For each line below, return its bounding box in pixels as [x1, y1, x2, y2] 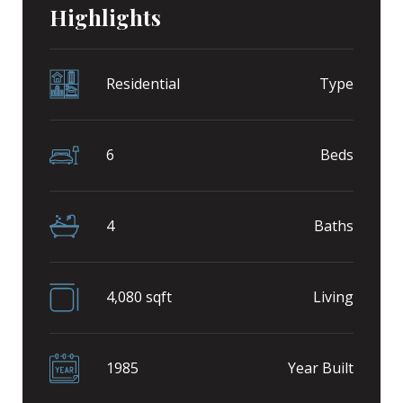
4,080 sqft [106, 287, 172, 308]
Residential [106, 74, 180, 94]
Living [313, 287, 354, 308]
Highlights [49, 2, 161, 31]
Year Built [288, 358, 354, 379]
